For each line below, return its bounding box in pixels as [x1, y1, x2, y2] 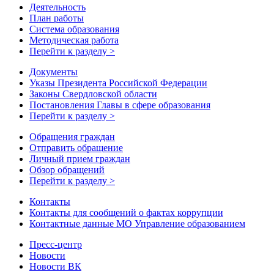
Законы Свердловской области [29, 89, 157, 99]
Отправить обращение [29, 143, 123, 153]
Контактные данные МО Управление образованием [29, 218, 245, 229]
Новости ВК [29, 261, 81, 272]
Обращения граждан [29, 131, 115, 142]
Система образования [29, 24, 119, 34]
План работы [29, 13, 84, 23]
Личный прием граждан [29, 154, 130, 164]
